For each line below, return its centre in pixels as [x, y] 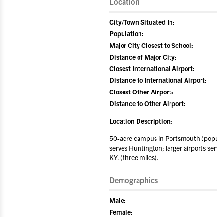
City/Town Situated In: [142, 22]
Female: [121, 212]
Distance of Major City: [143, 57]
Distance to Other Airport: [147, 103]
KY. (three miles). [134, 157]
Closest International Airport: [152, 68]
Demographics [134, 180]
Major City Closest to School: [151, 45]
